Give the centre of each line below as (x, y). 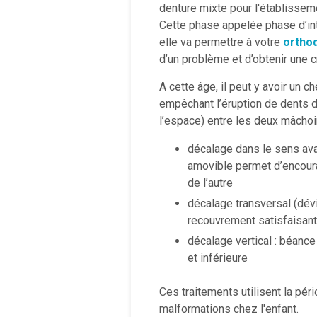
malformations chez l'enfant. (229, 309)
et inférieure (217, 258)
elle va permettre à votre (221, 42)
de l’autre (210, 183)
